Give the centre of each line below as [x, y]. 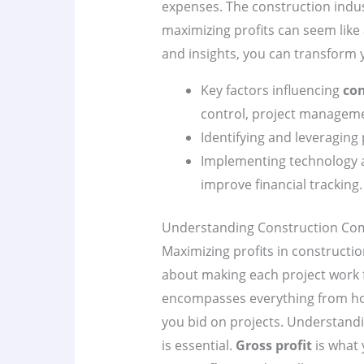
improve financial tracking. [281, 185]
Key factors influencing [271, 91]
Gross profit [273, 346]
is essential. [198, 346]
